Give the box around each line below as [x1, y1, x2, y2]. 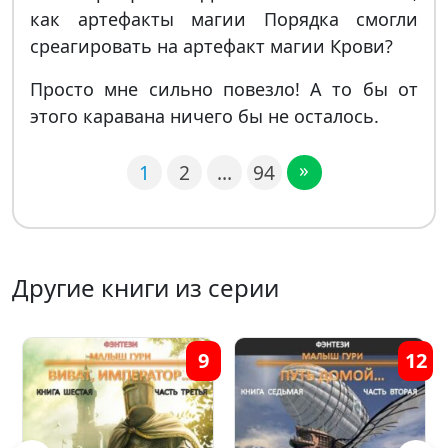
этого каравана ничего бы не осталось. [30, 104, 379, 128]
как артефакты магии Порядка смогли [30, 7, 418, 31]
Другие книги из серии [12, 271, 279, 304]
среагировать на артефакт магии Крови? [30, 34, 393, 58]
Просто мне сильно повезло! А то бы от [30, 77, 418, 101]
